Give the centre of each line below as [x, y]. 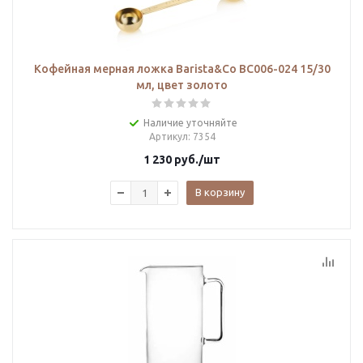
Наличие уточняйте [190, 123]
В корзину [220, 192]
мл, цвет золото [182, 85]
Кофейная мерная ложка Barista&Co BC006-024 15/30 [182, 69]
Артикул [168, 137]
